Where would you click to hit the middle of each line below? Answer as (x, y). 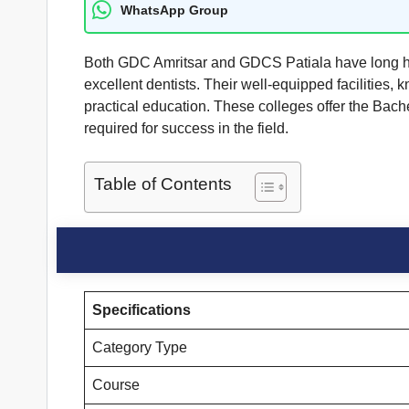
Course (116, 385)
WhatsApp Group (174, 10)
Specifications (142, 310)
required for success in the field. (186, 129)
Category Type (140, 348)
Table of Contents (163, 184)
